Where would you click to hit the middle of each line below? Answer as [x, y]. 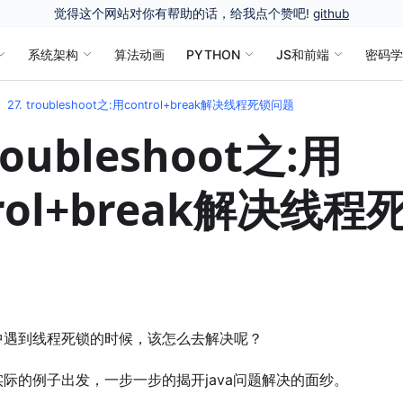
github [331, 13]
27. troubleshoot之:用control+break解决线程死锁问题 [150, 105]
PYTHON [213, 54]
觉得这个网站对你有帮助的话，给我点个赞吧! [184, 13]
